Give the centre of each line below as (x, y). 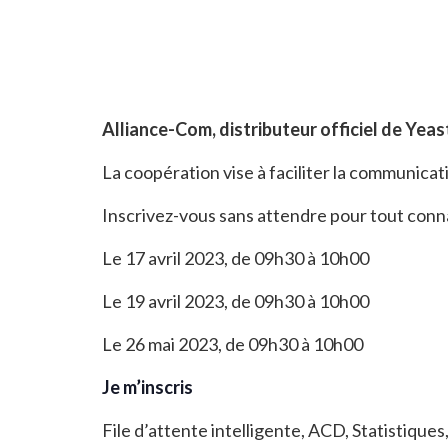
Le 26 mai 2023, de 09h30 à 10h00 (232, 344)
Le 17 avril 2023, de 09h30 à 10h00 (235, 258)
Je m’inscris (147, 387)
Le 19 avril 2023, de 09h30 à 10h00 (235, 301)
